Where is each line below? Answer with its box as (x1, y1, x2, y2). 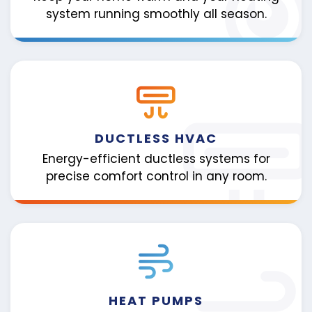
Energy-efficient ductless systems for (42, 150, 270, 167)
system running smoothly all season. (45, 6, 267, 23)
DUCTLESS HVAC (95, 130, 217, 148)
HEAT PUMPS (109, 291, 203, 309)
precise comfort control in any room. (45, 167, 267, 185)
